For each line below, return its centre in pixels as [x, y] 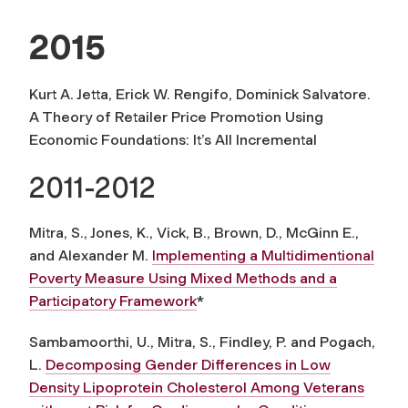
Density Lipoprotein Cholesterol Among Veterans [197, 387]
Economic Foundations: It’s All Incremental [173, 139]
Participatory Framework [113, 301]
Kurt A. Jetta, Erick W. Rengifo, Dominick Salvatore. [202, 94]
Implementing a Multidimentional [263, 255]
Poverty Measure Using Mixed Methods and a [183, 278]
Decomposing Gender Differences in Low [188, 364]
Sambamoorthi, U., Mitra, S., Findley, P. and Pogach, [202, 342]
